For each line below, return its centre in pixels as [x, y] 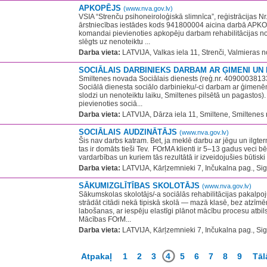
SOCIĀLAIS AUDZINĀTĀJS [129, 132]
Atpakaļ [97, 256]
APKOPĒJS [101, 8]
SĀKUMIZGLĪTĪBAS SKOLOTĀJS [140, 186]
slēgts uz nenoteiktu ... [114, 42]
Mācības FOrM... [105, 219]
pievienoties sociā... [111, 104]
